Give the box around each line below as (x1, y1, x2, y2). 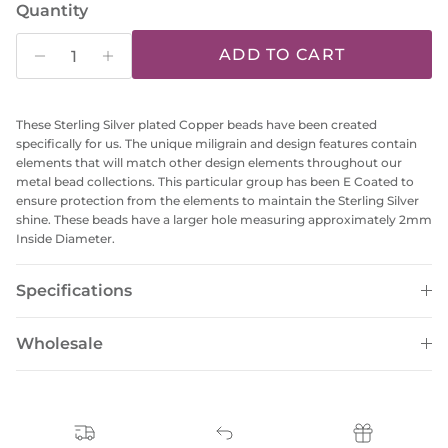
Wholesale (16, 334, 103, 354)
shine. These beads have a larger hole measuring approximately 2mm (16, 212, 432, 228)
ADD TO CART (219, 44, 346, 64)
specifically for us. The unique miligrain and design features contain (16, 136, 417, 152)
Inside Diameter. (16, 231, 115, 247)
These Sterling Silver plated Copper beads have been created (16, 117, 377, 133)
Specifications (16, 281, 132, 301)
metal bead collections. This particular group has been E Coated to (16, 174, 414, 190)
